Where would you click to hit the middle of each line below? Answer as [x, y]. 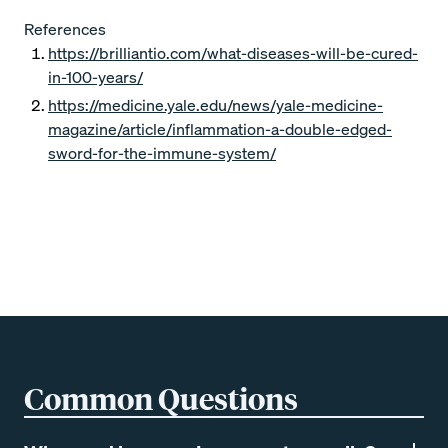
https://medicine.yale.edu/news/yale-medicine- [215, 105]
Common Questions [161, 398]
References [65, 29]
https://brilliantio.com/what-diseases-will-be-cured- [233, 53]
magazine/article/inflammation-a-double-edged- [220, 129]
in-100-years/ [95, 77]
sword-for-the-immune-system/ [162, 153]
